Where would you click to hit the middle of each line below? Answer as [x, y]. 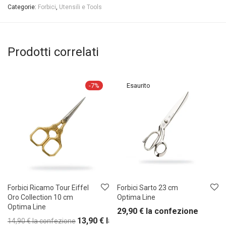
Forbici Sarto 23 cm [148, 187]
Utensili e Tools [80, 7]
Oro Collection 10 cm [40, 197]
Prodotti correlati [53, 52]
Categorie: [23, 7]
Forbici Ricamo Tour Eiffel [48, 187]
